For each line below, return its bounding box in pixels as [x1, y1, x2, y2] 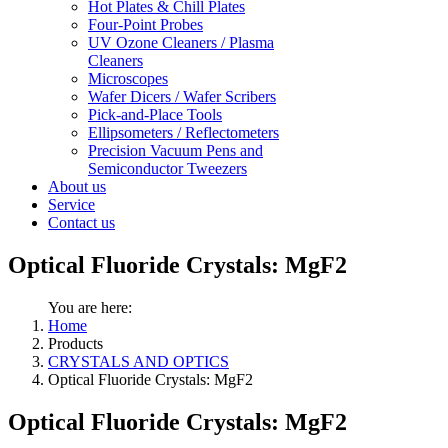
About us [48, 178, 106, 195]
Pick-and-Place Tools [88, 106, 222, 123]
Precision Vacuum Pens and [88, 142, 263, 159]
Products [48, 334, 103, 352]
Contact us [48, 214, 115, 231]
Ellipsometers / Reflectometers [88, 124, 279, 141]
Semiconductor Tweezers [88, 160, 247, 177]
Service [48, 196, 95, 213]
